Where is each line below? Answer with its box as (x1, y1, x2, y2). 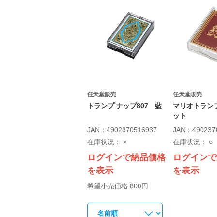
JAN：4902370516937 (87, 126, 157, 134)
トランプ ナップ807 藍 (87, 102, 162, 109)
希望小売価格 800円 (87, 182, 148, 190)
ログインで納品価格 (87, 153, 166, 162)
